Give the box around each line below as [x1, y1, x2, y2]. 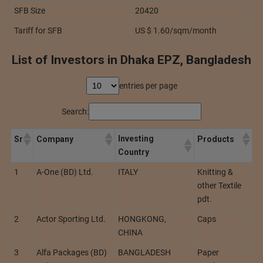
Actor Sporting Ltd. [36, 214, 106, 224]
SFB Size [14, 5, 45, 15]
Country [118, 147, 149, 157]
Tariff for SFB [14, 25, 62, 35]
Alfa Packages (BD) [36, 248, 107, 258]
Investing [118, 134, 154, 144]
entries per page [119, 80, 177, 90]
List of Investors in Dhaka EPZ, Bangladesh [12, 52, 251, 67]
